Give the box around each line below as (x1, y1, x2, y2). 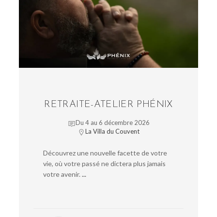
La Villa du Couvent (85, 127, 139, 136)
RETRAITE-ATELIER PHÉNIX (44, 100, 173, 110)
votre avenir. (43, 170, 80, 179)
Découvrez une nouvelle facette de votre (43, 149, 167, 157)
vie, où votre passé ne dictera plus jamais (43, 159, 166, 168)
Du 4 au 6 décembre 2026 (75, 119, 150, 127)
